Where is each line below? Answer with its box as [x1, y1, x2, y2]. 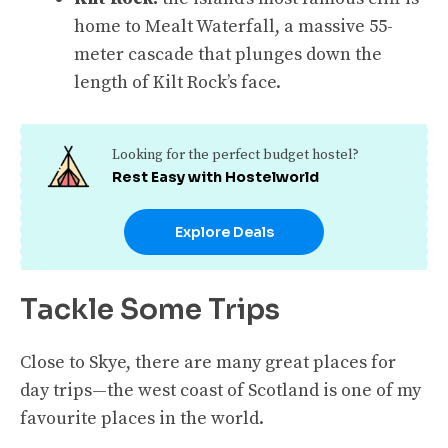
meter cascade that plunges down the [74, 42, 382, 66]
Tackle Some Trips [20, 291, 280, 327]
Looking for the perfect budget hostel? [111, 146, 359, 165]
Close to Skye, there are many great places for [20, 350, 396, 374]
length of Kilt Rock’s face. [74, 70, 281, 94]
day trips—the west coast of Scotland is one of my [20, 378, 421, 402]
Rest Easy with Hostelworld [111, 168, 319, 187]
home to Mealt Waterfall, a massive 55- [74, 14, 393, 38]
